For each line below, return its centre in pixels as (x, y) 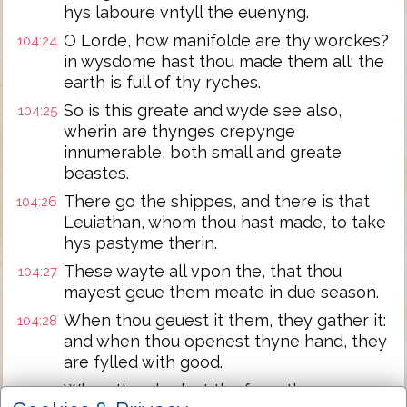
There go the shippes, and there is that (217, 201)
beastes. (96, 173)
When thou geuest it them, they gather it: (225, 320)
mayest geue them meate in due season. (221, 292)
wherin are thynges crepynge (179, 131)
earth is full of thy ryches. (162, 82)
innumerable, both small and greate (203, 152)
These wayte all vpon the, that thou (203, 271)
